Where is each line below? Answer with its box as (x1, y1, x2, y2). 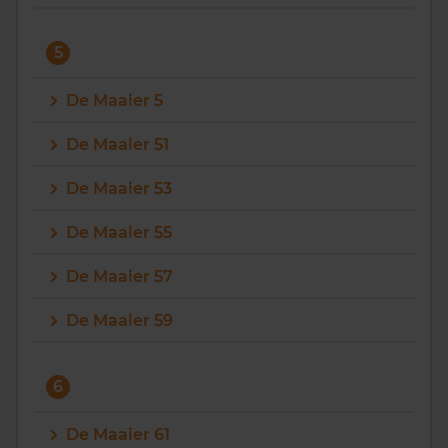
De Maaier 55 (66, 223, 172, 242)
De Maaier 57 (66, 267, 173, 286)
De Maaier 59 (66, 311, 173, 330)
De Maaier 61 (66, 425, 170, 444)
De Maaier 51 (66, 135, 169, 154)
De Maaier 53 (66, 179, 172, 198)
